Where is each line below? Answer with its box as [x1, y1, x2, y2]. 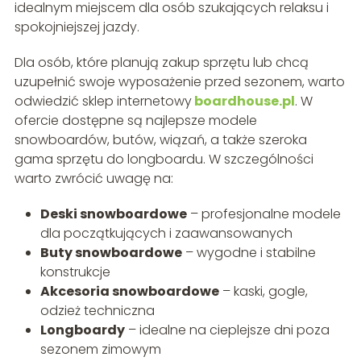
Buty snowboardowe [39, 243, 182, 262]
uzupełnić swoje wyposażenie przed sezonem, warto [14, 72, 345, 91]
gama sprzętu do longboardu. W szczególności [14, 149, 313, 168]
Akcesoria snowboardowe [39, 281, 219, 301]
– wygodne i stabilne [181, 243, 316, 262]
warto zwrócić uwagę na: [14, 168, 173, 188]
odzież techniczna [39, 301, 155, 320]
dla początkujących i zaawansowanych [39, 223, 293, 243]
